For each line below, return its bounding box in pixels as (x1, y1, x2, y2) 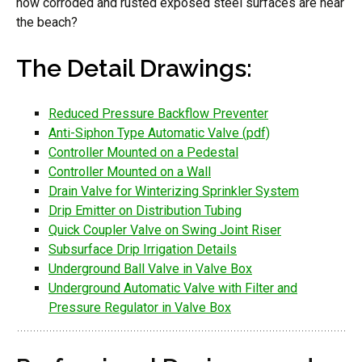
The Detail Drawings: (16, 54, 252, 82)
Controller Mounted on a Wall (48, 164, 211, 179)
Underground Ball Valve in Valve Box (48, 261, 252, 276)
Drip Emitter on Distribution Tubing (48, 203, 242, 218)
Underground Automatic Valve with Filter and (48, 280, 297, 296)
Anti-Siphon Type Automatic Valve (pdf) (48, 125, 270, 141)
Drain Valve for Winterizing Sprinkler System (48, 183, 299, 199)
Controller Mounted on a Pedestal (48, 145, 238, 160)
